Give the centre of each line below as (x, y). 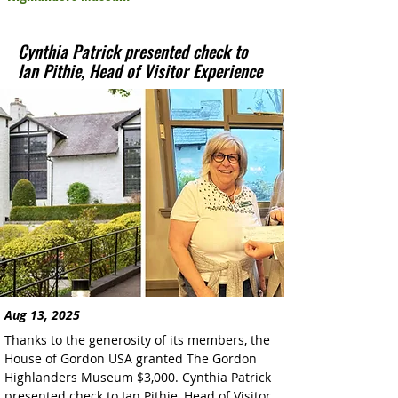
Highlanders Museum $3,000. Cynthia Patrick (139, 377)
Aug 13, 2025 (42, 315)
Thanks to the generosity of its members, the (139, 340)
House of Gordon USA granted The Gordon (132, 358)
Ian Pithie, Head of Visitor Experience (140, 70)
